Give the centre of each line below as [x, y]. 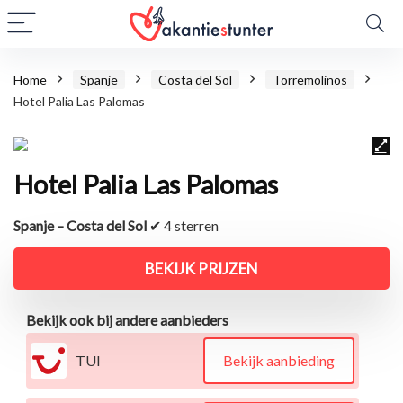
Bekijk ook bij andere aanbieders [127, 320]
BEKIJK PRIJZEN [201, 269]
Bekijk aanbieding [279, 360]
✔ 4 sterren [183, 225]
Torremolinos [310, 80]
